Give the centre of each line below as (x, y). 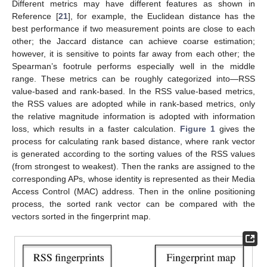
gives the (235, 128)
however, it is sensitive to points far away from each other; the (133, 53)
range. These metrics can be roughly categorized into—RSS (133, 78)
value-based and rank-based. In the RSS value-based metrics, (133, 91)
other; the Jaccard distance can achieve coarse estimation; (133, 41)
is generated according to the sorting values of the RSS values (133, 153)
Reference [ (35, 16)
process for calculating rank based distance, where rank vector (133, 141)
